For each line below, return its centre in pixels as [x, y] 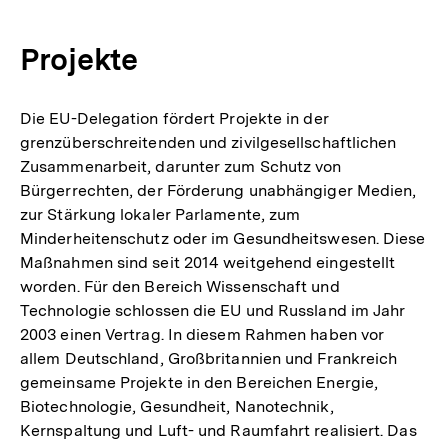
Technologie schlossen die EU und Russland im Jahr [213, 310]
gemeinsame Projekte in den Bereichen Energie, [199, 382]
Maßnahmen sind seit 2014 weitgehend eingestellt [208, 262]
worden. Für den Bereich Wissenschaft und [180, 286]
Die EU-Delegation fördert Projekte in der [174, 118]
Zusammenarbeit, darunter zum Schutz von [181, 166]
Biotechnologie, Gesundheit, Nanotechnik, [177, 406]
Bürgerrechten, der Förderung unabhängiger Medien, [218, 190]
